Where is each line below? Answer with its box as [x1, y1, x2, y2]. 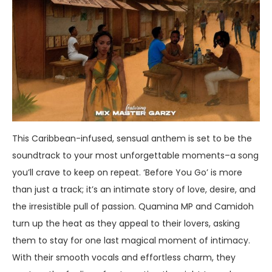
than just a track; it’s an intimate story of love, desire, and [12, 183, 256, 195]
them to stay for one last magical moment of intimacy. [12, 234, 250, 246]
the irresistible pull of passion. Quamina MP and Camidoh [12, 200, 254, 212]
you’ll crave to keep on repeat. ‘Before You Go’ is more [12, 166, 242, 178]
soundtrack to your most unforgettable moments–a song [12, 149, 259, 161]
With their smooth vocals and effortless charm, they [12, 251, 236, 263]
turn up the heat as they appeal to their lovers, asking [12, 217, 240, 229]
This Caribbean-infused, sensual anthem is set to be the [12, 132, 252, 144]
